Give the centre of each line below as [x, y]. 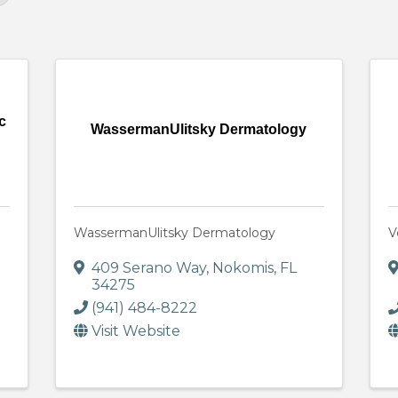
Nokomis [243, 268]
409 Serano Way [149, 268]
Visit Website [136, 331]
